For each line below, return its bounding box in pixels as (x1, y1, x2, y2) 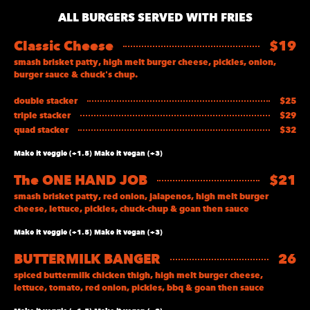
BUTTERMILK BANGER (14, 250, 161, 267)
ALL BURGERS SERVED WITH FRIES (57, 10, 253, 24)
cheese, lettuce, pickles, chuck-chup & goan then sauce (14, 203, 249, 214)
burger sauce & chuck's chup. (14, 69, 138, 80)
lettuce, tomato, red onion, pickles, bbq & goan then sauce (14, 282, 264, 293)
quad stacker (14, 124, 69, 135)
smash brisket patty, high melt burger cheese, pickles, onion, (14, 56, 276, 67)
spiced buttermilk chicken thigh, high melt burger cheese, (14, 269, 263, 280)
